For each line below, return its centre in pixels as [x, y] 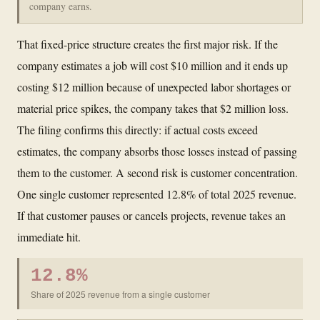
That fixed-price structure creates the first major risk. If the [147, 44]
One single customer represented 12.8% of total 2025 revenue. [157, 194]
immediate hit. [49, 236]
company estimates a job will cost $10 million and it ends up [152, 65]
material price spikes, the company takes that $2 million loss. [153, 108]
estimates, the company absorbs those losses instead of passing [157, 151]
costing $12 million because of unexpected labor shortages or [154, 86]
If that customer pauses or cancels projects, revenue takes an [151, 215]
